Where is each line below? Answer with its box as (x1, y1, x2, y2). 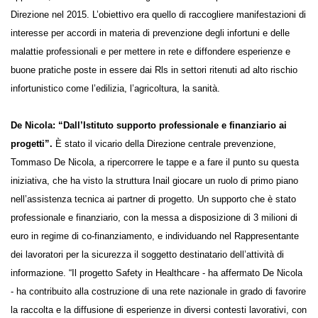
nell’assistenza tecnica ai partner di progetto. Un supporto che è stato (11, 216, 302, 229)
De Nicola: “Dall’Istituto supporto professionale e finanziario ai (11, 142, 300, 155)
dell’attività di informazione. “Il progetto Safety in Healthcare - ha (11, 290, 282, 303)
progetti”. (11, 160, 55, 174)
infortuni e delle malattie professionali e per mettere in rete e (11, 50, 265, 63)
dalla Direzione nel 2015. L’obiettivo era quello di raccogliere (11, 13, 260, 26)
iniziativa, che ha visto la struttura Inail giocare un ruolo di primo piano (11, 197, 307, 211)
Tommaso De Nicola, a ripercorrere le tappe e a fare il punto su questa (11, 179, 304, 192)
